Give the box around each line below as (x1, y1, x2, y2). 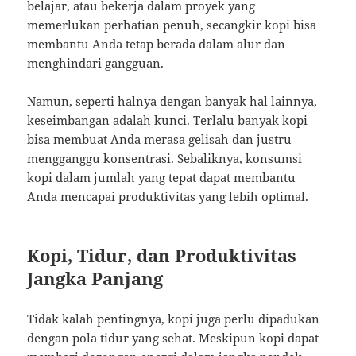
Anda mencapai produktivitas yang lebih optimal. (27, 188, 309, 204)
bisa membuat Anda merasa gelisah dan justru (27, 130, 292, 147)
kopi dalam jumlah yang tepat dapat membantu (27, 168, 296, 185)
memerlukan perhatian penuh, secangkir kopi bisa (27, 16, 317, 33)
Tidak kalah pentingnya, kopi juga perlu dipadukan (27, 310, 320, 327)
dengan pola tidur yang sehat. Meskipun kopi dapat (27, 329, 319, 346)
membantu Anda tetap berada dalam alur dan (27, 35, 286, 52)
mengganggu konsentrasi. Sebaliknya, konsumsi (27, 149, 303, 166)
